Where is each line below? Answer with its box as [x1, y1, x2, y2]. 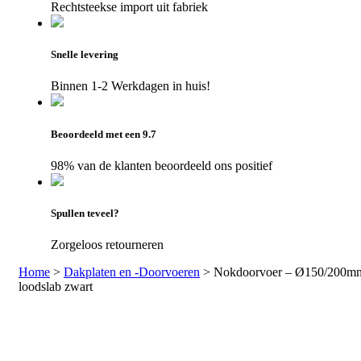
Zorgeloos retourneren [51, 238, 164, 252]
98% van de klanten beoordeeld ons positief [51, 158, 272, 172]
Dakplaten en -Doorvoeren [64, 265, 200, 280]
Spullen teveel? [51, 206, 119, 219]
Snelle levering [51, 48, 118, 61]
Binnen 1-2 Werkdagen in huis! [51, 79, 210, 93]
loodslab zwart [19, 280, 93, 294]
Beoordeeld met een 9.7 [51, 127, 156, 140]
